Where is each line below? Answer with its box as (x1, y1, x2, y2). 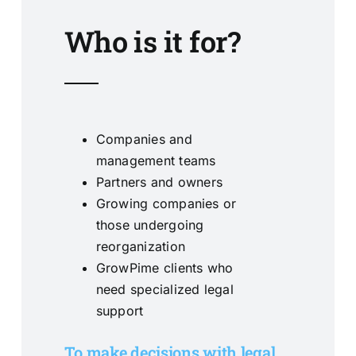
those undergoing (95, 217, 204, 234)
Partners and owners (95, 174, 223, 191)
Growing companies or (95, 195, 237, 212)
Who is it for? (64, 22, 241, 61)
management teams (95, 153, 216, 169)
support (95, 303, 144, 319)
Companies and (95, 131, 192, 148)
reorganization (95, 238, 185, 255)
